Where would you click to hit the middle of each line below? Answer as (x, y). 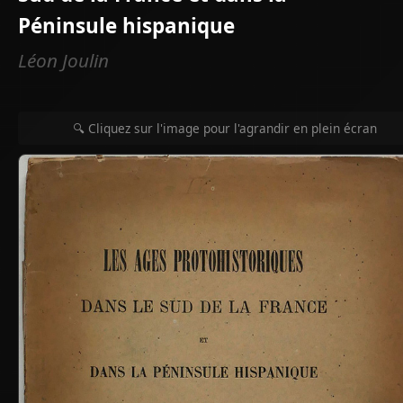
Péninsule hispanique (126, 25)
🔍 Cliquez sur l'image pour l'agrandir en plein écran (224, 128)
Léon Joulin (63, 60)
